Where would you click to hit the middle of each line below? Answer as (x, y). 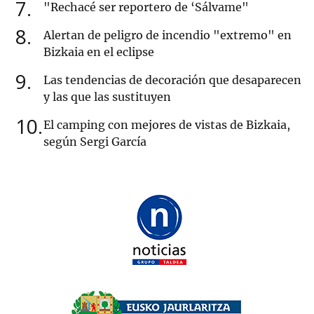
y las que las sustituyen (107, 97)
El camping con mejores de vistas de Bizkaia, (167, 125)
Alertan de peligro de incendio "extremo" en (168, 35)
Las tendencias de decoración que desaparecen (172, 80)
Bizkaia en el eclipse (99, 52)
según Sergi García (95, 142)
